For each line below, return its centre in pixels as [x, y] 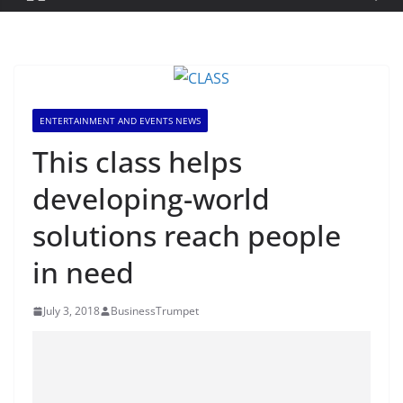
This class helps [137, 161]
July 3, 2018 [72, 311]
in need [83, 272]
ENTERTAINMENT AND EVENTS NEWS [120, 121]
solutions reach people [187, 235]
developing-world [151, 198]
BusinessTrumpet [155, 311]
